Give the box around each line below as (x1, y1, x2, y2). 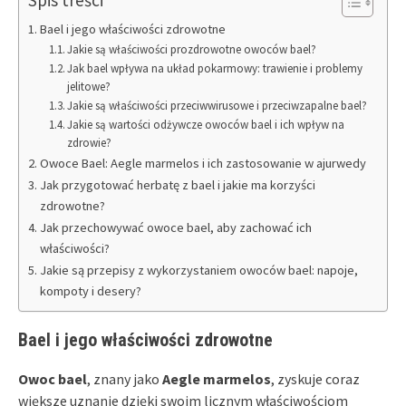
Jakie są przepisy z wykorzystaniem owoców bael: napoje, (39, 261, 358, 278)
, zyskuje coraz (271, 369, 360, 388)
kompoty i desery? (39, 282, 141, 299)
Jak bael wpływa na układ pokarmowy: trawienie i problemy (67, 60, 363, 76)
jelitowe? (67, 78, 111, 94)
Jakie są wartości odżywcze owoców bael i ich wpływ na (67, 116, 345, 132)
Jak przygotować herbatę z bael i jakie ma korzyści (39, 176, 315, 193)
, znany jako (87, 369, 162, 388)
